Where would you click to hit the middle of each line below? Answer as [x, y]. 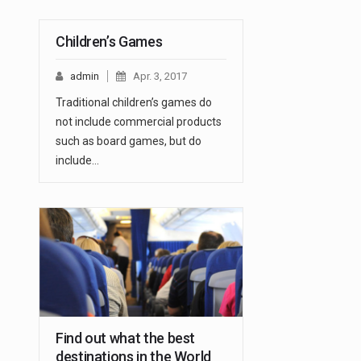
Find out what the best [126, 338]
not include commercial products [139, 121]
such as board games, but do [129, 141]
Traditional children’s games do [134, 102]
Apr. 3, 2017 [160, 76]
